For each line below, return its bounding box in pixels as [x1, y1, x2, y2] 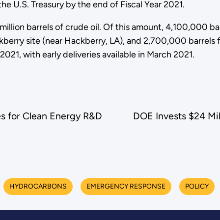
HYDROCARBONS [9, 182, 67, 191]
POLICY [185, 182, 209, 191]
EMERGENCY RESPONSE [86, 182, 165, 191]
